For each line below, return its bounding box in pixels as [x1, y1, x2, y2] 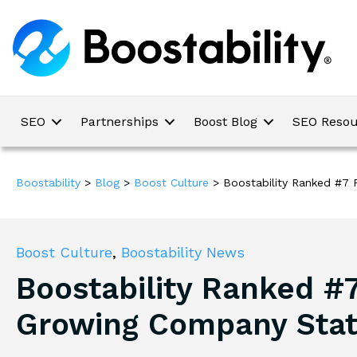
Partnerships [80, 114, 159, 130]
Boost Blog [194, 114, 257, 130]
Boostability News [121, 244, 245, 261]
